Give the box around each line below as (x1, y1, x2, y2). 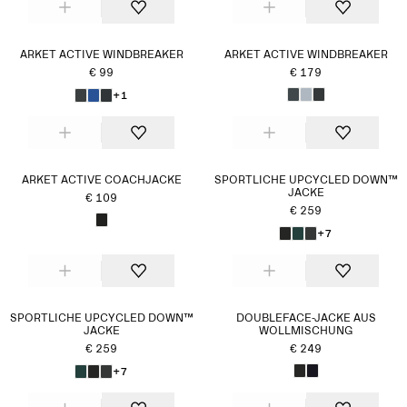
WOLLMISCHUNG (259, 326, 352, 337)
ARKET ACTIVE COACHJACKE (21, 175, 182, 186)
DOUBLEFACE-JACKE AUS (235, 313, 376, 324)
